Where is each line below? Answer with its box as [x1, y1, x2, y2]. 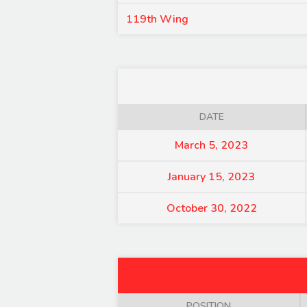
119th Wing [126, 12, 188, 27]
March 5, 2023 [175, 138, 248, 153]
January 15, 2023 [168, 169, 255, 184]
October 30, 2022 [166, 201, 257, 216]
